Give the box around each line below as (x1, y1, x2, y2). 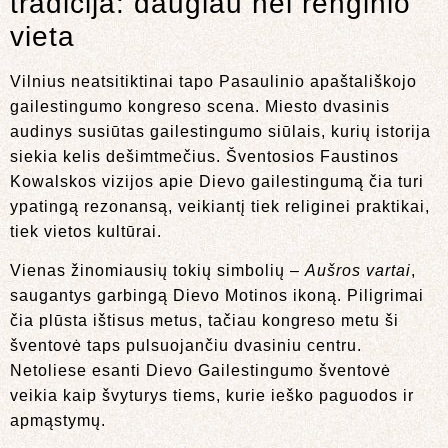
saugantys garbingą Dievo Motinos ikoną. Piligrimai (10, 287, 424, 305)
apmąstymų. (10, 412, 106, 430)
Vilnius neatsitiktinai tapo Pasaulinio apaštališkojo (10, 72, 417, 90)
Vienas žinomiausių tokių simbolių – (10, 262, 305, 280)
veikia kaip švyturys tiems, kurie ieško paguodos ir (10, 387, 414, 405)
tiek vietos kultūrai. (10, 222, 162, 240)
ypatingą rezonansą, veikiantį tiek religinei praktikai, (10, 197, 430, 215)
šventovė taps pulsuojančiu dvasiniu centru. (10, 337, 362, 355)
